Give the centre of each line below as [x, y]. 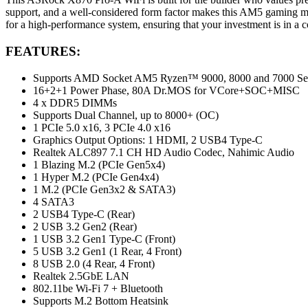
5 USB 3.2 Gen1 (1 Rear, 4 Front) [107, 251]
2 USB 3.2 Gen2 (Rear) [85, 226]
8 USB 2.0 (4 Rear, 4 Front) [94, 263]
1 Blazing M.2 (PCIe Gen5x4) [99, 164]
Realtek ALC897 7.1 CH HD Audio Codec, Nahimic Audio [164, 152]
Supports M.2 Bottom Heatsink [101, 300]
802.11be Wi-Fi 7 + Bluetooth [98, 288]
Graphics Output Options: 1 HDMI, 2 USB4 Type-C [148, 140]
